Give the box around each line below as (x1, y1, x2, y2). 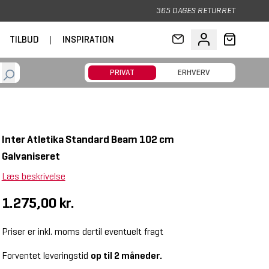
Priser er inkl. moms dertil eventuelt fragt (1, 226, 163, 237)
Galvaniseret (1, 150, 60, 163)
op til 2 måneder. (90, 250, 162, 261)
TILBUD (10, 34, 39, 45)
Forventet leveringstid (1, 250, 91, 261)
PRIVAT (110, 67, 134, 77)
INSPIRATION (62, 34, 114, 45)
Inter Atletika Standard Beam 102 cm (1, 133, 174, 146)
